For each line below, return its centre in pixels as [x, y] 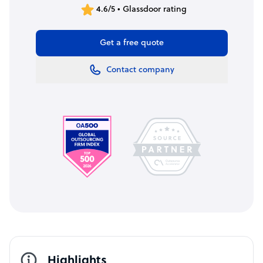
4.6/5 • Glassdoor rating [141, 9]
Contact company [140, 70]
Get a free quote [131, 43]
